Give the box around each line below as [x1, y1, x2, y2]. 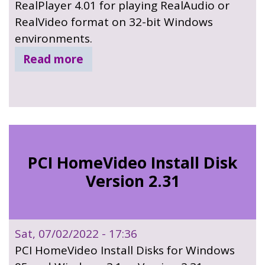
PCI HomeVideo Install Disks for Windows [15, 243, 235, 258]
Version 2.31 [85, 170, 180, 192]
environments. [15, 31, 92, 47]
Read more [23, 51, 84, 67]
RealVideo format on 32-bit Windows [15, 14, 213, 30]
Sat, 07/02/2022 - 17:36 [15, 226, 137, 242]
